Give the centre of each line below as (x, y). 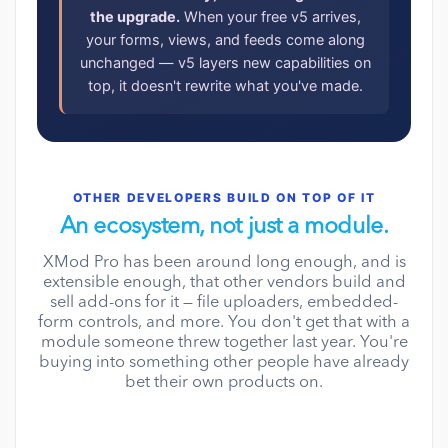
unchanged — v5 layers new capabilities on (225, 63)
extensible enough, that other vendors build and (224, 283)
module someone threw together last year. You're (224, 343)
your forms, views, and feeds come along (225, 40)
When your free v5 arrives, (270, 17)
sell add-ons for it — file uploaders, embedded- (224, 303)
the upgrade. (135, 17)
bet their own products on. (224, 383)
